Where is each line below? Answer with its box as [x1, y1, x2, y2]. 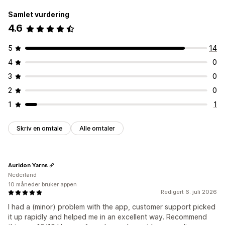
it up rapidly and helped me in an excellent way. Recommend [8, 212, 207, 221]
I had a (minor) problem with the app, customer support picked [8, 202, 215, 211]
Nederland [8, 171, 37, 179]
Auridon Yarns [8, 161, 48, 169]
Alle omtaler [79, 125, 115, 133]
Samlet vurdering [8, 10, 69, 19]
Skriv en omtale [17, 125, 62, 133]
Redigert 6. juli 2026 [161, 188, 217, 196]
